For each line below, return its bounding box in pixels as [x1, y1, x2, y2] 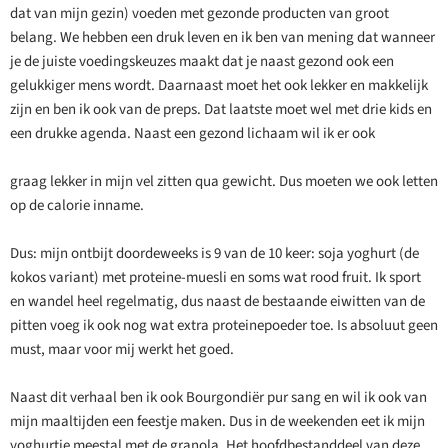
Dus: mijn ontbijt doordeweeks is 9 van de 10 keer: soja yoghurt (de [10, 243, 419, 265]
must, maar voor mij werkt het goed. [10, 339, 234, 361]
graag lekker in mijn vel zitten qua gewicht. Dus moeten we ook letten [10, 171, 438, 193]
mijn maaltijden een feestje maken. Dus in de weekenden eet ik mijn [10, 411, 425, 433]
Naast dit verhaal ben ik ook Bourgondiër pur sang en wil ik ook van [10, 387, 427, 409]
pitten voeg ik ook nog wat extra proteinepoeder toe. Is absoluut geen [10, 315, 438, 337]
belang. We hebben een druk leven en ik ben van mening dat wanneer [10, 27, 435, 49]
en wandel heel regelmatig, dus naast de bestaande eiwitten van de [10, 291, 425, 313]
